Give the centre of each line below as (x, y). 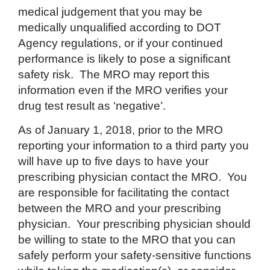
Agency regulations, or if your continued (121, 43)
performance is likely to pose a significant (124, 59)
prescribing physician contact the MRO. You (133, 177)
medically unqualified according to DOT (120, 28)
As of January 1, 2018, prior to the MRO (121, 130)
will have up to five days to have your (113, 162)
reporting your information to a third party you (133, 146)
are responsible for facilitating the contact (124, 193)
